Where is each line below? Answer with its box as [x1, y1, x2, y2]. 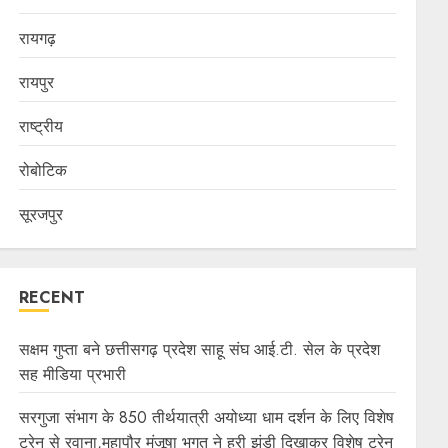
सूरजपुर [19, 202, 64, 226]
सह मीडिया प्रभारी [19, 362, 127, 386]
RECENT [19, 285, 86, 309]
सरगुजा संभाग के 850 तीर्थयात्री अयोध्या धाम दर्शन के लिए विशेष [19, 405, 395, 429]
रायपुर [19, 70, 55, 94]
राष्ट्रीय [19, 114, 64, 138]
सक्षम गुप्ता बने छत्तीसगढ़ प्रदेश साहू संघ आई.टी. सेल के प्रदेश [19, 337, 381, 361]
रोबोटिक [19, 158, 68, 182]
